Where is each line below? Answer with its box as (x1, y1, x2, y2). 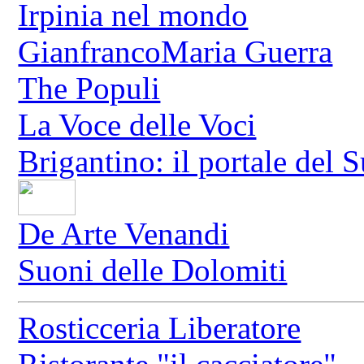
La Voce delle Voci (18, 107, 257, 143)
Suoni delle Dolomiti (18, 253, 288, 288)
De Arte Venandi (18, 216, 230, 252)
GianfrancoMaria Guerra (18, 34, 333, 70)
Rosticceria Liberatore (18, 310, 301, 346)
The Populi (18, 71, 161, 106)
